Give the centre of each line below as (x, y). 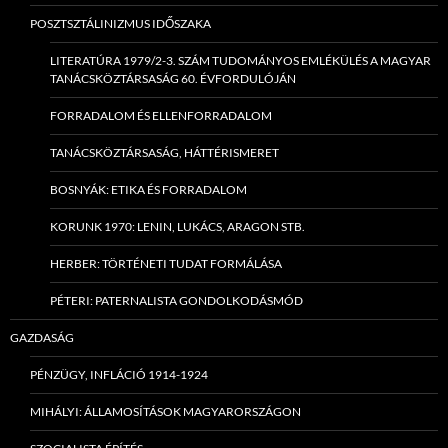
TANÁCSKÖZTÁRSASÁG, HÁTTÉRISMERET (164, 153)
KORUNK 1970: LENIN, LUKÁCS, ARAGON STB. (177, 227)
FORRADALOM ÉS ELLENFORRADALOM (161, 116)
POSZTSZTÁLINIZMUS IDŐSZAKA (120, 24)
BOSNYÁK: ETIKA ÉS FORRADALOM (148, 190)
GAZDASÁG (42, 338)
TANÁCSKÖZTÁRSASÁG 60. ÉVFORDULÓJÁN (173, 79)
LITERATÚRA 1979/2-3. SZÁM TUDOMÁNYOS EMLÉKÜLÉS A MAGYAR (240, 61)
